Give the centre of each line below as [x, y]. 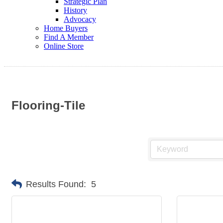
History [75, 10]
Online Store [64, 46]
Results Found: [56, 184]
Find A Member [69, 37]
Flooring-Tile [48, 106]
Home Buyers [66, 28]
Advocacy [80, 19]
